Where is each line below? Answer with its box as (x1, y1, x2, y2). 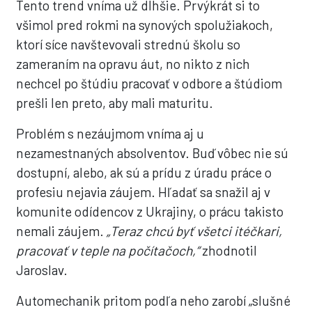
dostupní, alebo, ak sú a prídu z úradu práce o (16, 164, 272, 180)
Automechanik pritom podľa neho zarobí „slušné (16, 292, 291, 309)
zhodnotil (199, 242, 258, 258)
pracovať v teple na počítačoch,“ (16, 242, 200, 258)
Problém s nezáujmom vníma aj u (16, 125, 205, 141)
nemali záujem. (16, 223, 107, 239)
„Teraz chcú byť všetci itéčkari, (107, 223, 283, 239)
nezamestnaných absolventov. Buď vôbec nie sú (16, 145, 289, 161)
